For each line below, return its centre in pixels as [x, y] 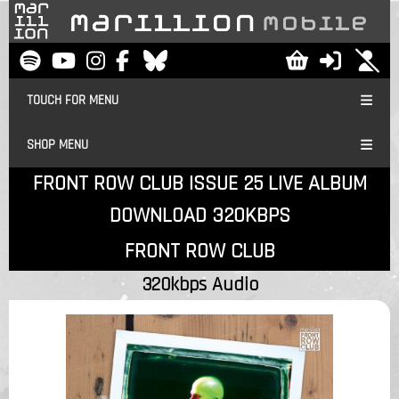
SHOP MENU [57, 144]
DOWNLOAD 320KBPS [199, 215]
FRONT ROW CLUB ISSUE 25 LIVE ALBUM [199, 183]
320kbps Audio [199, 285]
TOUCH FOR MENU [73, 100]
